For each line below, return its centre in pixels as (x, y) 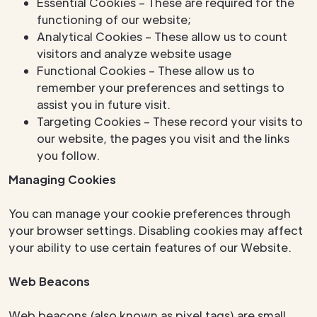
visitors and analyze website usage (134, 53)
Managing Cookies (62, 179)
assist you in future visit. (104, 104)
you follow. (68, 155)
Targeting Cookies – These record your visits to (170, 121)
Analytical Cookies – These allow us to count (162, 36)
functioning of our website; (114, 19)
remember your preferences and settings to (161, 87)
